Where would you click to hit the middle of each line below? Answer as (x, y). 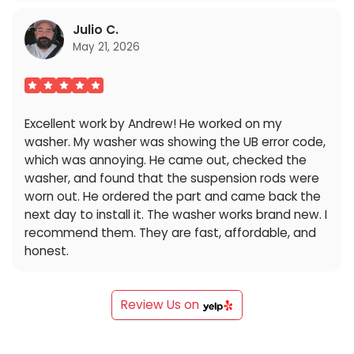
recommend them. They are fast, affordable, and (170, 232)
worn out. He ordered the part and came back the (172, 196)
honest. (46, 250)
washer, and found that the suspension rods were (171, 178)
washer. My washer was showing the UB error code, (175, 141)
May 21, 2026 (107, 47)
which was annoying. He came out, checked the (165, 160)
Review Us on (162, 305)
